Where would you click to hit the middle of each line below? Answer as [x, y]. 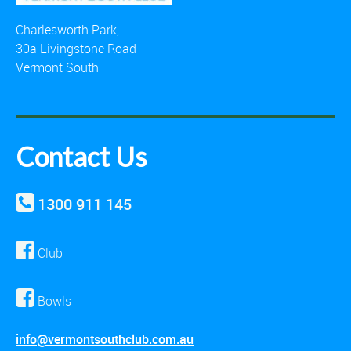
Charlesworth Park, [67, 29]
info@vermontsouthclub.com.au [105, 339]
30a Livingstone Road [76, 48]
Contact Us [81, 156]
